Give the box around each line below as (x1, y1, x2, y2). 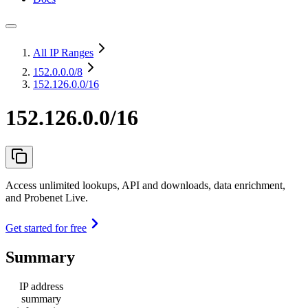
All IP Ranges (33, 47, 93, 58)
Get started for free (5, 221, 87, 234)
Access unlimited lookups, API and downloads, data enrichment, (5, 179, 285, 191)
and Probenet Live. (5, 191, 88, 203)
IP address (19, 280, 63, 292)
